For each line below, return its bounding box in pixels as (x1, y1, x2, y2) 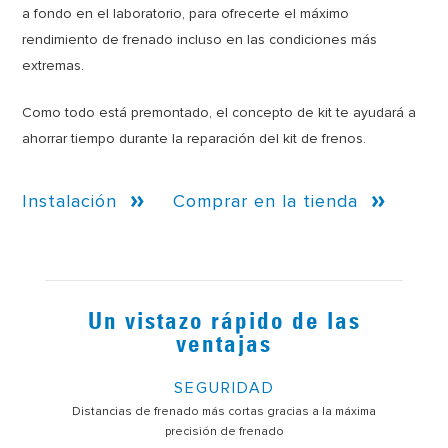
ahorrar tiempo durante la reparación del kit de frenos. (22, 129, 367, 147)
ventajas (176, 334, 272, 358)
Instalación (22, 189, 118, 212)
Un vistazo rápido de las (87, 311, 361, 335)
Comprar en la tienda (173, 189, 359, 212)
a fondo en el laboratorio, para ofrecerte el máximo (22, 4, 350, 22)
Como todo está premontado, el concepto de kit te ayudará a (22, 103, 417, 121)
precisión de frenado (164, 424, 284, 440)
